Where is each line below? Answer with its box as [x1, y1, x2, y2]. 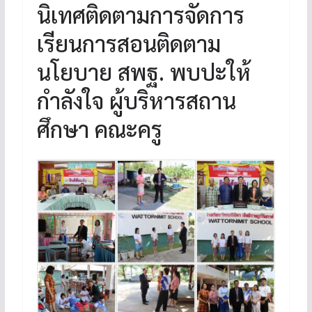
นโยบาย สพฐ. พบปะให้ [36, 56, 251, 86]
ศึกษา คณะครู [36, 114, 162, 143]
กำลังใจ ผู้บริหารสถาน [36, 85, 236, 114]
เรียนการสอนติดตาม [36, 28, 221, 57]
